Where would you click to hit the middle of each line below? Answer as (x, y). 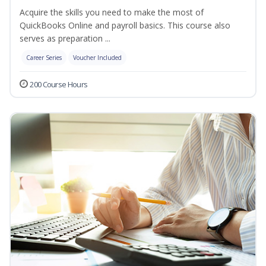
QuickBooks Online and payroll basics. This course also (125, 26)
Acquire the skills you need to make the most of (112, 12)
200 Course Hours (59, 85)
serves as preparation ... (65, 39)
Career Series (44, 58)
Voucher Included (97, 58)
